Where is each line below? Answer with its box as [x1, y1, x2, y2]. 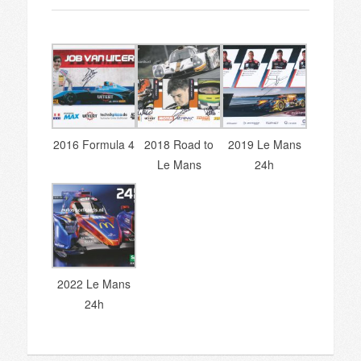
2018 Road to [144, 135, 214, 152]
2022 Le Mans [57, 275, 131, 292]
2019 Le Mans [227, 135, 301, 152]
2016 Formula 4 [53, 135, 135, 152]
